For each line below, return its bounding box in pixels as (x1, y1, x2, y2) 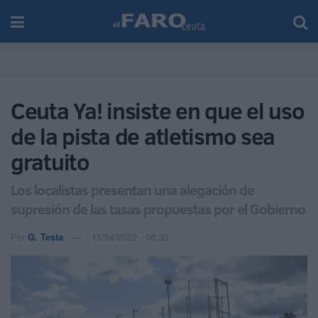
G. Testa (28, 229, 63, 243)
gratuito (11, 146, 89, 177)
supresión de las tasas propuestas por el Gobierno (11, 198, 305, 219)
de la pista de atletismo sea (11, 121, 275, 152)
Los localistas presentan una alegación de (11, 179, 254, 199)
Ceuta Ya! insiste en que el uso (11, 95, 305, 126)
